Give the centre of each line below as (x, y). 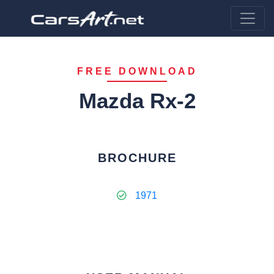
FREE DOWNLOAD (137, 71)
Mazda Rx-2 (137, 101)
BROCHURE (137, 158)
